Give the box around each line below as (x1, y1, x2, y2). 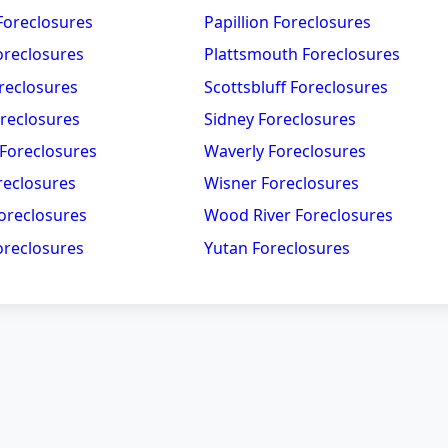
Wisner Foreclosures (204, 172, 359, 195)
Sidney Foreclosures (204, 107, 356, 130)
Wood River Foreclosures (204, 204, 393, 227)
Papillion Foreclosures (204, 11, 371, 34)
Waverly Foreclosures (204, 140, 366, 163)
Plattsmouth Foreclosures (204, 43, 400, 66)
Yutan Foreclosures (204, 236, 350, 259)
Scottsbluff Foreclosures (204, 75, 388, 98)
